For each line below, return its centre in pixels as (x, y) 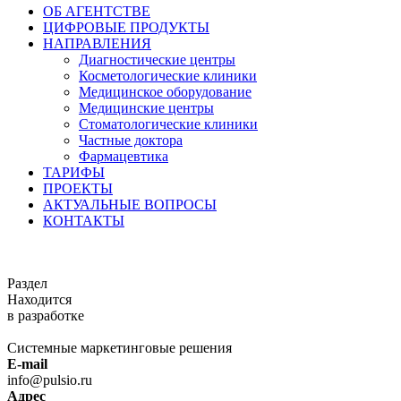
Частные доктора (131, 140)
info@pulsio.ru (50, 380)
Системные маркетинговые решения (119, 348)
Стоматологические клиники (168, 124)
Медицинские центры (146, 108)
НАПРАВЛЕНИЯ (97, 43)
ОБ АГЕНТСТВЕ (97, 11)
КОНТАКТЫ (84, 221)
